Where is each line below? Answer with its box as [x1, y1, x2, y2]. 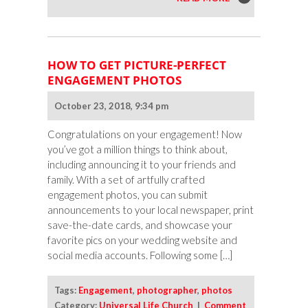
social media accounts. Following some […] [47, 249, 232, 262]
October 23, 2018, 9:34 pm [54, 100, 168, 112]
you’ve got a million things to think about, [47, 143, 228, 156]
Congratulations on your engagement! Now [47, 128, 242, 141]
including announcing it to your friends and [47, 158, 236, 171]
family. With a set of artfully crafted [47, 173, 205, 186]
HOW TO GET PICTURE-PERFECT [47, 57, 226, 74]
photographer [137, 285, 197, 296]
